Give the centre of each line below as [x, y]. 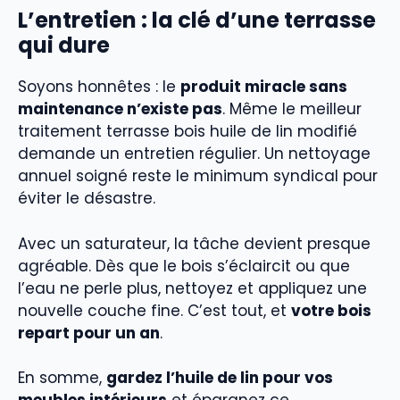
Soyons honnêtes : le [99, 87]
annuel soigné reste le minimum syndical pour [198, 176]
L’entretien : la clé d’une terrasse [197, 21]
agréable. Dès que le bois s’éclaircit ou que [184, 266]
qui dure [64, 46]
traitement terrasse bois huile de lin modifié [187, 132]
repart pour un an [89, 333]
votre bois [331, 310]
